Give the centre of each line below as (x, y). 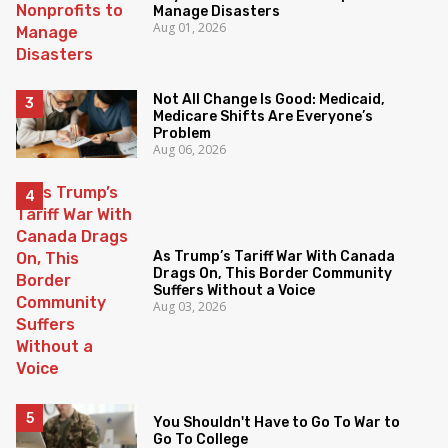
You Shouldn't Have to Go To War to (277, 422)
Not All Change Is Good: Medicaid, (269, 100)
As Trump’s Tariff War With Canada (274, 257)
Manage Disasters (217, 12)
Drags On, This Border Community (273, 274)
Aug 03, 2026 (190, 307)
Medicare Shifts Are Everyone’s (263, 117)
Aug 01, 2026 (190, 28)
